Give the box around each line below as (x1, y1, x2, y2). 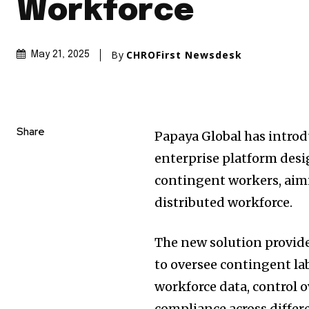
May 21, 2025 (31, 50, 90, 60)
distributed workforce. (154, 195, 293, 211)
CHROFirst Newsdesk (126, 48, 242, 61)
